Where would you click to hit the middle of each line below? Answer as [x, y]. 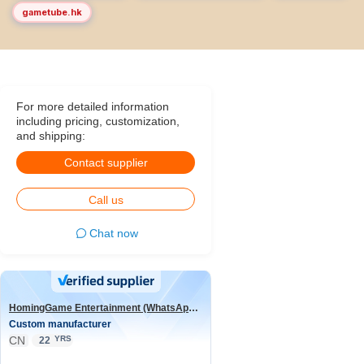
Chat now [114, 233]
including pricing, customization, [98, 121]
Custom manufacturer [60, 324]
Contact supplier [106, 162]
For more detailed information [93, 106]
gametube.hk [52, 12]
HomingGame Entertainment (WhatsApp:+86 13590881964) [193, 308]
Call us [106, 200]
